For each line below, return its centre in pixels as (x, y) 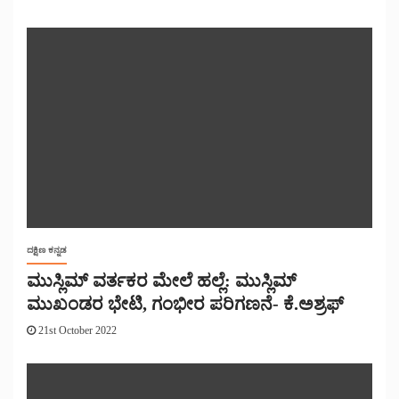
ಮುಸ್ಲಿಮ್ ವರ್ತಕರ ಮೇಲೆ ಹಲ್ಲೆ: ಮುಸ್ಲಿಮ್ (162, 281)
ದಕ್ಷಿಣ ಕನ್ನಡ (47, 250)
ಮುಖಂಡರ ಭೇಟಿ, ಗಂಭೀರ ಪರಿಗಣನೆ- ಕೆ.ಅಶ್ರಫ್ (185, 304)
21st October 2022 (76, 331)
